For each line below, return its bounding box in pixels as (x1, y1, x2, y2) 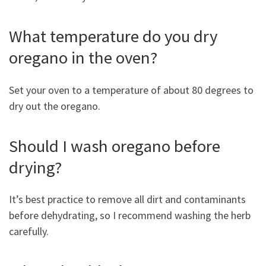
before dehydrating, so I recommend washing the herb (9, 208, 251, 223)
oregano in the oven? (9, 47, 157, 69)
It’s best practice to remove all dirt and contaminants (9, 192, 246, 207)
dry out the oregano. (9, 99, 100, 113)
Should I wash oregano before (9, 135, 220, 157)
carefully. (9, 224, 51, 239)
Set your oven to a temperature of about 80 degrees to (9, 83, 254, 97)
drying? (9, 156, 62, 178)
